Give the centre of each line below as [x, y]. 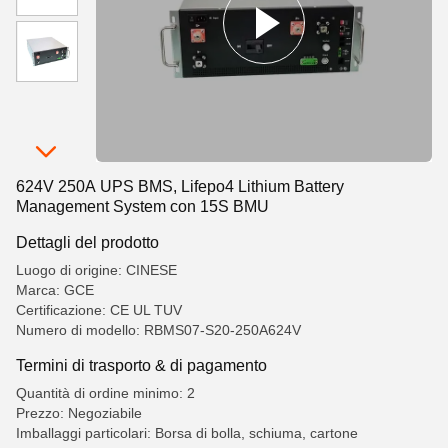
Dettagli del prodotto [87, 242]
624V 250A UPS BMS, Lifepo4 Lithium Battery [180, 186]
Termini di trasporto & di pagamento [141, 365]
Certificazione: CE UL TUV [99, 310]
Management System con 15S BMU [142, 206]
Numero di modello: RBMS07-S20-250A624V [158, 330]
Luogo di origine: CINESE [96, 270]
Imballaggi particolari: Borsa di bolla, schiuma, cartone [187, 433]
